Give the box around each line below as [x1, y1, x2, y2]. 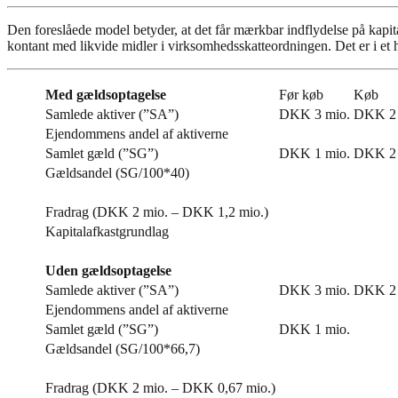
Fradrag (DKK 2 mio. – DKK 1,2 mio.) [45, 204, 268, 220]
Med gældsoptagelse [45, 87, 166, 103]
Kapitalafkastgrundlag [45, 224, 169, 240]
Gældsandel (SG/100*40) [45, 165, 189, 181]
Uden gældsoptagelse [45, 263, 171, 279]
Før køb [279, 87, 323, 103]
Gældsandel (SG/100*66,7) [45, 341, 200, 357]
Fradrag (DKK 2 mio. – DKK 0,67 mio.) [45, 380, 275, 396]
